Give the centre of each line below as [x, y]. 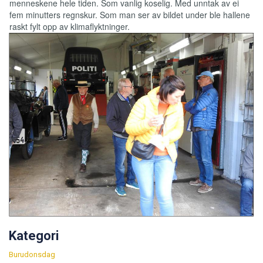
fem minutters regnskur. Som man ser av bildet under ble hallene [130, 14]
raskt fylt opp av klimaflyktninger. [70, 26]
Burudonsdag [32, 254]
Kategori [34, 235]
